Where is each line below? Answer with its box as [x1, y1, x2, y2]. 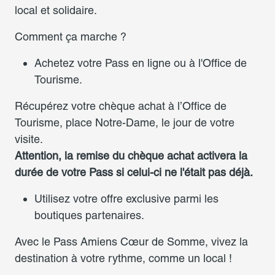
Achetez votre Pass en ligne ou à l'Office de [34, 56, 247, 69]
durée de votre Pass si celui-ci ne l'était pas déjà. [15, 166, 253, 179]
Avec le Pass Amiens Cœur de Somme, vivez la [15, 235, 248, 248]
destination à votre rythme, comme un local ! [15, 252, 232, 265]
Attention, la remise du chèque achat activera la [15, 149, 247, 162]
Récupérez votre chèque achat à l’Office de [15, 99, 227, 112]
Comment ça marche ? [15, 30, 126, 43]
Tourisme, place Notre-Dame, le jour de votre [15, 116, 234, 129]
